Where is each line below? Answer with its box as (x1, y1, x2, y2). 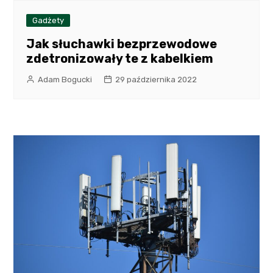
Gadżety (32, 15, 65, 25)
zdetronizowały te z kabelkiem (26, 51, 214, 66)
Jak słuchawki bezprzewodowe (26, 36, 218, 51)
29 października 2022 (115, 74, 197, 84)
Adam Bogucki (38, 74, 93, 84)
